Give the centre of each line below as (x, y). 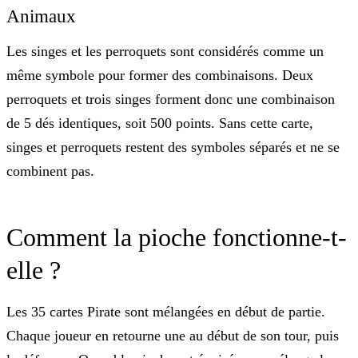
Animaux (41, 17)
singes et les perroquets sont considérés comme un (177, 52)
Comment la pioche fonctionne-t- (177, 238)
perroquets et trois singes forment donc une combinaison (171, 99)
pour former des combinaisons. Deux (204, 76)
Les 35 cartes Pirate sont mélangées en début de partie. (166, 312)
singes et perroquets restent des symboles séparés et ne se (173, 147)
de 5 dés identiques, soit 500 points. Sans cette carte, (160, 123)
